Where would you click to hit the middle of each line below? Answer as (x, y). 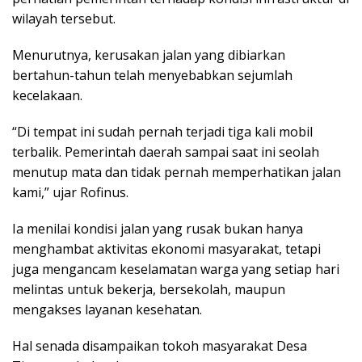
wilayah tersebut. (65, 18)
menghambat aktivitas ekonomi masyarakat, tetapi (166, 248)
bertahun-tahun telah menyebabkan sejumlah (152, 75)
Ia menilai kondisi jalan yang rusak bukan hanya (158, 228)
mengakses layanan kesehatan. (107, 309)
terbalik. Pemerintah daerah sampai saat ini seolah (166, 152)
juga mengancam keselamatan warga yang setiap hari (176, 269)
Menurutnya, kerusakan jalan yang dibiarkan (149, 55)
